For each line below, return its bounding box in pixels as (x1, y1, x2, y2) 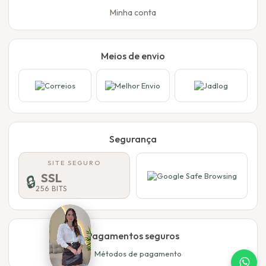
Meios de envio (101, 50, 165, 62)
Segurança (109, 133, 157, 145)
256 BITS (36, 184, 67, 194)
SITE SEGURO (47, 159, 101, 167)
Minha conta (110, 7, 156, 18)
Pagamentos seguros (87, 230, 179, 242)
